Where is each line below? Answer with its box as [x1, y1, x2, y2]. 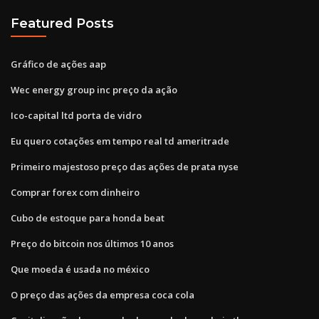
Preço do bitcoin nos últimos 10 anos [11, 236, 174, 250]
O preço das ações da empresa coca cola [11, 288, 194, 301]
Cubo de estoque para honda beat [11, 211, 164, 224]
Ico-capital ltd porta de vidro [11, 108, 142, 122]
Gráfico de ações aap [11, 57, 106, 70]
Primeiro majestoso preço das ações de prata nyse [11, 159, 239, 173]
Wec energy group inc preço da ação [11, 83, 177, 96]
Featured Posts [11, 16, 114, 31]
